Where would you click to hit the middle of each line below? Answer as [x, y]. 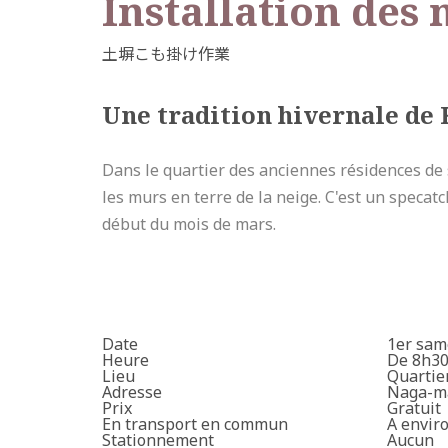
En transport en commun [195, 423]
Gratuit [414, 407]
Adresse [132, 391]
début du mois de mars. [189, 223]
